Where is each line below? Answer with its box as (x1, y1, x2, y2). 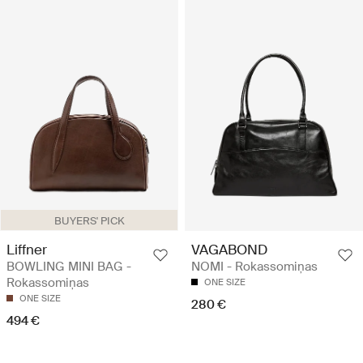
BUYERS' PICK (53, 213, 125, 228)
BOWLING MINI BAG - (6, 258, 131, 275)
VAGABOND (191, 240, 267, 258)
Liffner (6, 240, 47, 258)
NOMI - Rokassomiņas (191, 258, 318, 275)
